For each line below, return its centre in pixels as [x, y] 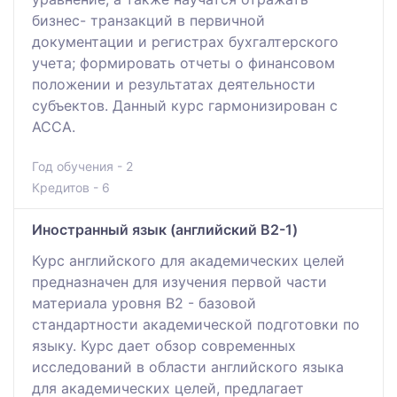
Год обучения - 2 [82, 166]
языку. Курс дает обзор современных [164, 345]
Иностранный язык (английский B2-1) [165, 229]
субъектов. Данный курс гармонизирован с [185, 105]
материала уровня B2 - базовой [144, 303]
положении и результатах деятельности [174, 84]
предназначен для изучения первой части [179, 281]
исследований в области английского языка [188, 366]
